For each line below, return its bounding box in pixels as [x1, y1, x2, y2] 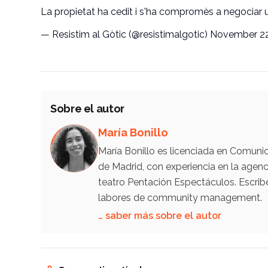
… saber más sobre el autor [98, 209, 221, 221]
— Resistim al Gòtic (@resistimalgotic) [41, 28, 210, 40]
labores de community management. [98, 191, 262, 203]
